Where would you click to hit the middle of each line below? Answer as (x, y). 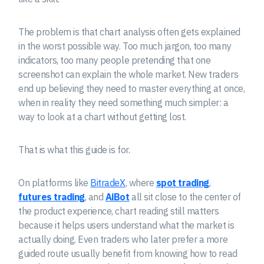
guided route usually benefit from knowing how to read (128, 254)
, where (141, 183)
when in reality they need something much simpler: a (123, 103)
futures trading (52, 197)
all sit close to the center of (185, 197)
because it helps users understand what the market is (126, 225)
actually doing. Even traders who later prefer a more (123, 240)
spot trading (182, 183)
